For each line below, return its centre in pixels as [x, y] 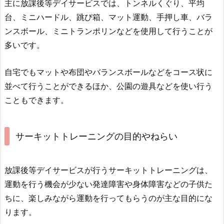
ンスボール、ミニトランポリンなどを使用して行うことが [108, 31]
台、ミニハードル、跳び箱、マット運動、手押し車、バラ [108, 17]
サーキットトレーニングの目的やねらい [96, 136]
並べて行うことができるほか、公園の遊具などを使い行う [108, 86]
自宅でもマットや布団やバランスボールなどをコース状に [108, 72]
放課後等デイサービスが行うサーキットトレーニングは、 [108, 170]
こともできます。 [36, 100]
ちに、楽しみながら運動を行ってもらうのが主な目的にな [108, 198]
